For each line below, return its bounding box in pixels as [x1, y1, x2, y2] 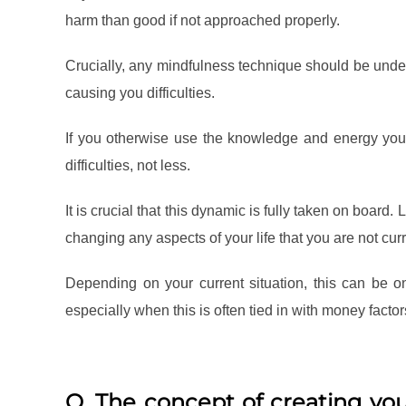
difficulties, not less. [65, 158, 190, 174]
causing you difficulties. [65, 85, 215, 101]
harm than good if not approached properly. [65, 13, 340, 29]
